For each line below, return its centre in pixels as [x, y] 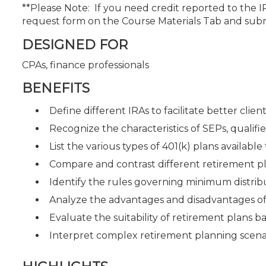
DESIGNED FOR [75, 45]
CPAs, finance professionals [85, 65]
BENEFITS [56, 88]
